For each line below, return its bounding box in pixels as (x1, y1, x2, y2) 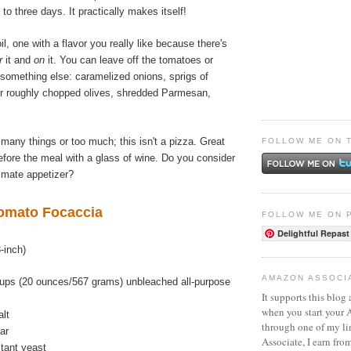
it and (2, 54, 34, 67)
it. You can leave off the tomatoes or (45, 54, 213, 67)
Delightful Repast (277, 227, 349, 240)
